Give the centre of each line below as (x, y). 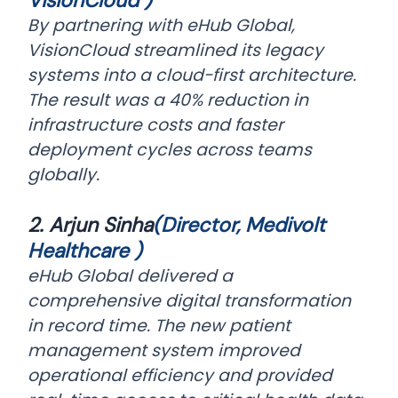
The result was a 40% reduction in (168, 100)
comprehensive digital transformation (190, 301)
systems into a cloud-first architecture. (192, 76)
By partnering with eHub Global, (162, 26)
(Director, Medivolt (239, 225)
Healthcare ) (85, 251)
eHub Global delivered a (131, 276)
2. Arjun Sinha (91, 225)
